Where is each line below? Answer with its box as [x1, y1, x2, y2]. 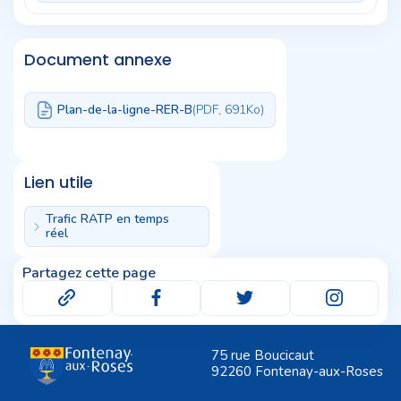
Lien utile [24, 170, 93, 193]
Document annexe [24, 47, 172, 71]
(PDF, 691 [192, 100, 246, 118]
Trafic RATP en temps [46, 209, 169, 227]
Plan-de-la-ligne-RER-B [57, 100, 192, 118]
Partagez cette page [22, 262, 156, 283]
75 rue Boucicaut [211, 346, 314, 364]
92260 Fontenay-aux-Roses [211, 362, 383, 380]
